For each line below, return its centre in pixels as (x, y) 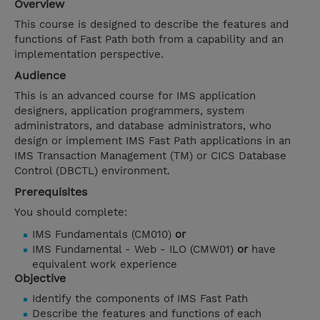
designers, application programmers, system (129, 111)
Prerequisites (51, 192)
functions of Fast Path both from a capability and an (149, 40)
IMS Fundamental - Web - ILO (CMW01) (135, 250)
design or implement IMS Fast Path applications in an (152, 141)
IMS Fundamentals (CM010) (104, 235)
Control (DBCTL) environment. (92, 171)
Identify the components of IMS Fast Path (140, 299)
